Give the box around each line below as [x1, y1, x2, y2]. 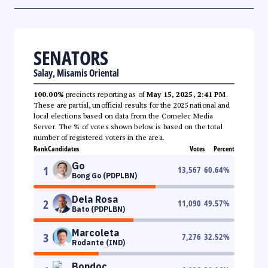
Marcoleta [72, 226, 119, 239]
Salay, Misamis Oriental [33, 66, 119, 80]
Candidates [48, 143, 79, 154]
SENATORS [33, 44, 108, 71]
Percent [214, 143, 234, 154]
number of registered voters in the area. [33, 132, 165, 142]
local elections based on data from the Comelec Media [33, 111, 214, 120]
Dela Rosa [72, 193, 118, 205]
